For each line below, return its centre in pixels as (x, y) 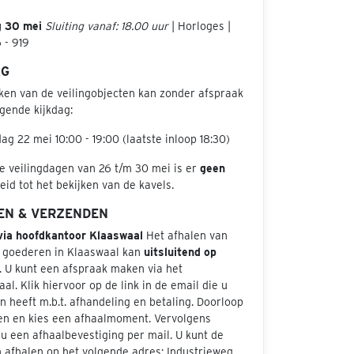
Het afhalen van (185, 235)
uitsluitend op (180, 252)
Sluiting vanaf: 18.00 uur (107, 26)
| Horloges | (200, 26)
